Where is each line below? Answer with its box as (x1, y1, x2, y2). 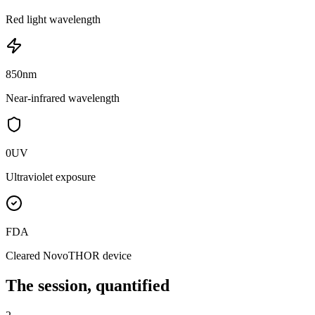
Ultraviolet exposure (6, 170, 96, 183)
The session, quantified (6, 276, 169, 295)
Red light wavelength (6, 13, 101, 25)
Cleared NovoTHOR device (6, 249, 131, 262)
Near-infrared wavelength (6, 91, 120, 104)
